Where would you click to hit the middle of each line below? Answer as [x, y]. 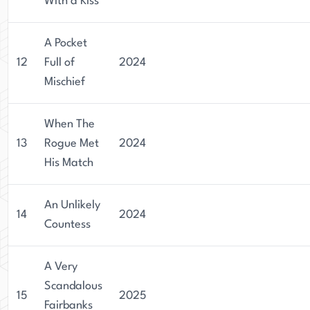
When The [70, 124]
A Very [61, 267]
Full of [60, 63]
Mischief [65, 82]
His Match [69, 163]
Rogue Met [72, 144]
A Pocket [66, 43]
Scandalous [73, 286]
